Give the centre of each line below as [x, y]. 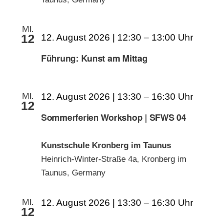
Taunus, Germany [73, 173]
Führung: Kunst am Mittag [94, 58]
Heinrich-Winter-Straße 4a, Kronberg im [114, 159]
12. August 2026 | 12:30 [91, 38]
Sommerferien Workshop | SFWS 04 [114, 117]
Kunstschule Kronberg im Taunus [106, 145]
